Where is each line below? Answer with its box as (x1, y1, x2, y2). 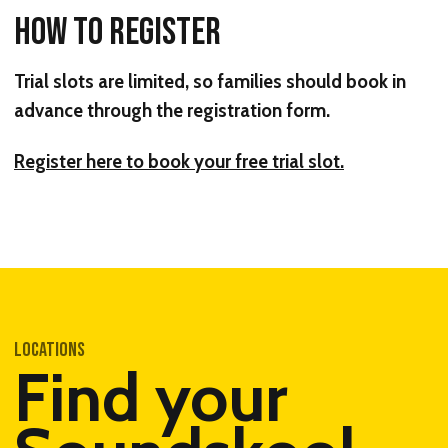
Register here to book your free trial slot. (14, 150, 344, 174)
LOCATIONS (14, 338, 85, 363)
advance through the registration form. (14, 98, 330, 122)
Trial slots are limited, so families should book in (14, 69, 406, 93)
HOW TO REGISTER (14, 8, 221, 56)
